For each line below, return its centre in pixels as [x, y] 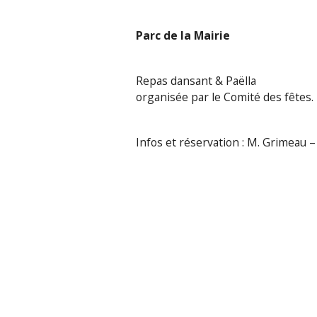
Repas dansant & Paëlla [196, 80]
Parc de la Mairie [183, 36]
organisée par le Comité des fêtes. [225, 97]
